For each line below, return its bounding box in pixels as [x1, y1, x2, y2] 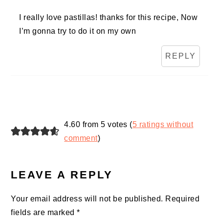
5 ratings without [132, 120, 194, 129]
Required [165, 195, 200, 203]
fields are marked [11, 208, 77, 217]
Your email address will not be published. [11, 195, 163, 203]
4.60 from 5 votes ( [64, 120, 132, 129]
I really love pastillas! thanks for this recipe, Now [19, 13, 198, 22]
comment [64, 134, 98, 143]
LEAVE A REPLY [11, 169, 113, 181]
